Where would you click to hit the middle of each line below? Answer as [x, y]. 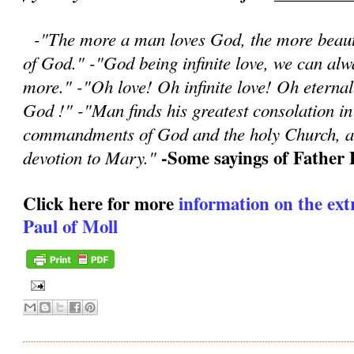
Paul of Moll [71, 226]
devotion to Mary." [90, 157]
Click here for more [101, 203]
